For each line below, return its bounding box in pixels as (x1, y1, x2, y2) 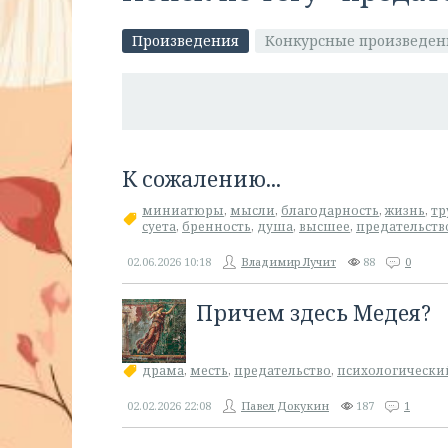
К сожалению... (122, 165, 281, 193)
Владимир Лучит (241, 254, 336, 269)
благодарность (281, 202, 379, 219)
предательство (234, 362, 331, 379)
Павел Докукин (241, 398, 329, 413)
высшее (299, 218, 350, 235)
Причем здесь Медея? (196, 299, 431, 327)
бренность (182, 218, 251, 235)
